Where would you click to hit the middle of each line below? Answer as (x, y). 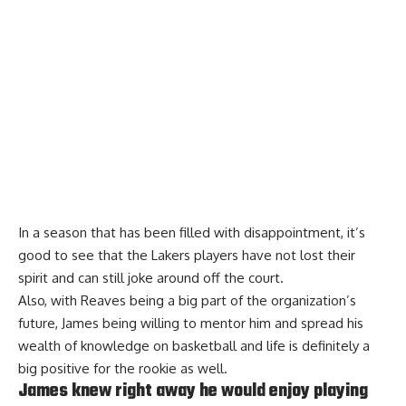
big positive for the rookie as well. (123, 368)
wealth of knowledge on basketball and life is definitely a (194, 345)
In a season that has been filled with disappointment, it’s (192, 232)
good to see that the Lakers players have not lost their (187, 255)
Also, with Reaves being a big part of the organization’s (187, 300)
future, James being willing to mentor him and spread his (191, 323)
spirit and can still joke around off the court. (151, 277)
